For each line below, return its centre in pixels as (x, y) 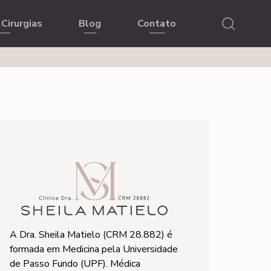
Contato (157, 24)
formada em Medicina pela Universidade (94, 249)
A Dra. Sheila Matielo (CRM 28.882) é (91, 235)
